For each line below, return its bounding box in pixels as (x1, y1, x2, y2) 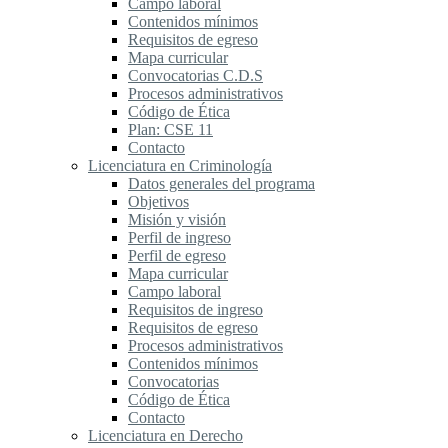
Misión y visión (128, 211, 226, 229)
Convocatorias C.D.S (128, 67, 263, 85)
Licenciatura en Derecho (88, 427, 243, 445)
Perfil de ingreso (128, 229, 231, 247)
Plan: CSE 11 (128, 121, 213, 139)
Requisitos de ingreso (128, 301, 263, 319)
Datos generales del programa (128, 175, 315, 193)
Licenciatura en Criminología (88, 157, 272, 175)
